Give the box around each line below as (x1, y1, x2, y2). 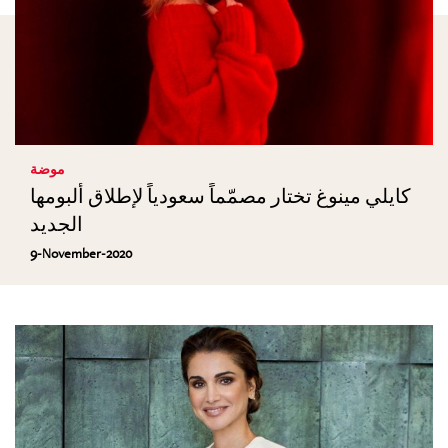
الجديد (30, 213, 83, 236)
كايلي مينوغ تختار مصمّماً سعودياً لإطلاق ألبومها (30, 185, 411, 208)
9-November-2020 (30, 244, 132, 262)
